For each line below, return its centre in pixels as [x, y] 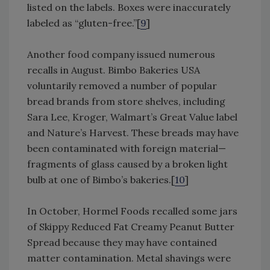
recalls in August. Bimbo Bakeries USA [114, 70]
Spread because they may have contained [122, 243]
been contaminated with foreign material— [127, 149]
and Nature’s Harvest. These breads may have [133, 133]
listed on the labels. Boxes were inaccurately [129, 8]
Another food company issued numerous [121, 55]
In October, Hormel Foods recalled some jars [132, 211]
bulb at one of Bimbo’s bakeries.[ [101, 180]
